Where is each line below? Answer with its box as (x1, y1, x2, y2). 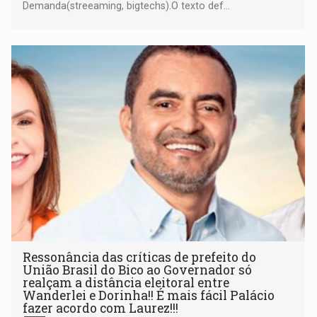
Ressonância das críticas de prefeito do (23, 248, 257, 265)
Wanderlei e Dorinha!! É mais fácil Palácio (23, 287, 275, 304)
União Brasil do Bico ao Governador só (23, 261, 253, 278)
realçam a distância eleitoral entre (23, 274, 230, 291)
